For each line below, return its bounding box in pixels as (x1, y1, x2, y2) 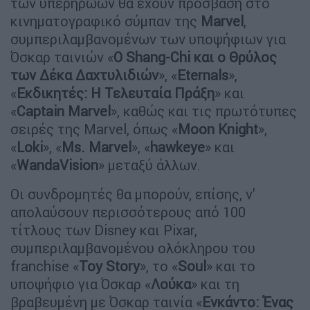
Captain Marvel (17, 102, 111, 120)
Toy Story (79, 257, 140, 275)
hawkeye (150, 138, 205, 156)
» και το (206, 257, 255, 275)
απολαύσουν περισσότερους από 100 (10, 203, 246, 221)
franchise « (10, 257, 79, 275)
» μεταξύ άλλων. (98, 156, 201, 174)
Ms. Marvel (62, 138, 131, 156)
